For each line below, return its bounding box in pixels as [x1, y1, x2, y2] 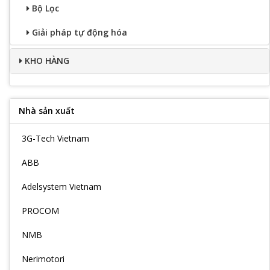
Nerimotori [22, 253, 64, 265]
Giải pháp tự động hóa [32, 27, 127, 38]
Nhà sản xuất [19, 105, 75, 116]
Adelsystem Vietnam [22, 181, 101, 192]
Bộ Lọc [32, 2, 59, 14]
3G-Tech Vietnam [22, 133, 89, 144]
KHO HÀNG [25, 55, 69, 66]
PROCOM [22, 205, 59, 216]
